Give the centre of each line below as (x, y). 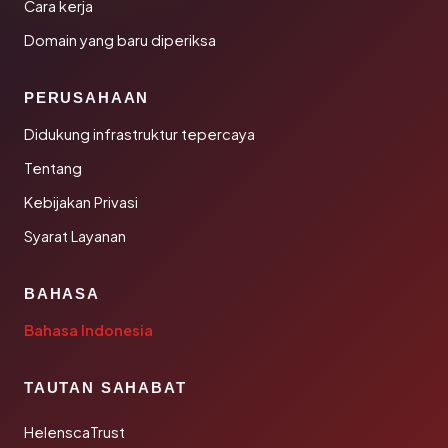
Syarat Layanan (75, 236)
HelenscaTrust (74, 432)
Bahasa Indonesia (88, 330)
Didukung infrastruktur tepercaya (139, 134)
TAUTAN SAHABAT (105, 387)
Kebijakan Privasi (81, 202)
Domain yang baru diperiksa (120, 40)
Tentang (53, 168)
